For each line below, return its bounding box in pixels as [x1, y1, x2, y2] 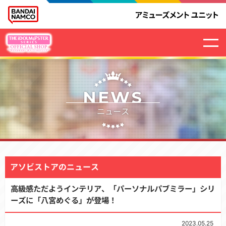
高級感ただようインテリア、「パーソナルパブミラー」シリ [10, 184, 215, 194]
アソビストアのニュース [10, 162, 99, 172]
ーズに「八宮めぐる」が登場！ [10, 196, 117, 206]
